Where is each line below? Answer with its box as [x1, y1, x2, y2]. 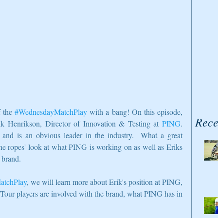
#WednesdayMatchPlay [15, 107, 88, 117]
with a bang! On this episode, [87, 107, 183, 117]
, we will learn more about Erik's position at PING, [27, 177, 182, 187]
